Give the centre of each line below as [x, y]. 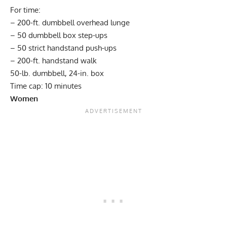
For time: [25, 10]
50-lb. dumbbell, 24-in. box [57, 73]
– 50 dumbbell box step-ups [59, 35]
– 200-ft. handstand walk [53, 60]
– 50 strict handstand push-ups [63, 48]
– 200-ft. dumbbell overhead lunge [70, 22]
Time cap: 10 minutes [46, 86]
